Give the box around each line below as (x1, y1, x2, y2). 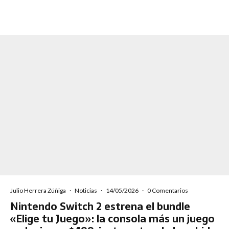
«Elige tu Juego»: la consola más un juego (10, 210, 215, 227)
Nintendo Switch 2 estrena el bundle (10, 198, 190, 215)
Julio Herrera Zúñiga (10, 186, 66, 194)
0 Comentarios (147, 186, 188, 194)
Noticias (75, 186, 97, 194)
